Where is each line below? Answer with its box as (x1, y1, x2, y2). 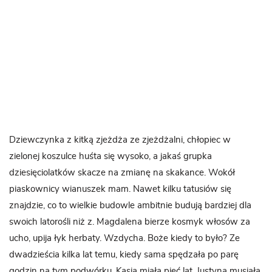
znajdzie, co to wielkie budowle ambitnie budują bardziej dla (9, 200, 251, 210)
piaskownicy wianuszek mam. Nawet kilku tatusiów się (9, 184, 231, 194)
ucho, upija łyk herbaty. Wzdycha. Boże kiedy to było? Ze (9, 233, 240, 243)
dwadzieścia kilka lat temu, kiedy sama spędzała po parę (9, 250, 239, 259)
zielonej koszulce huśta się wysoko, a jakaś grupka (9, 151, 212, 161)
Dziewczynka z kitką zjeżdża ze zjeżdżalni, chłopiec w (9, 135, 231, 144)
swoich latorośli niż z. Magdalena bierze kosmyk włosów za (9, 217, 250, 226)
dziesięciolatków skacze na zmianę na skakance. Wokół (9, 168, 235, 177)
